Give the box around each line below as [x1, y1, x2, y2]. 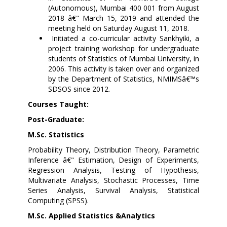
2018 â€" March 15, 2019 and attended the [48, 13, 199, 23]
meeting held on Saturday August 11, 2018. [48, 23, 189, 33]
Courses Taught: [28, 99, 89, 109]
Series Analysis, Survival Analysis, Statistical [28, 185, 199, 195]
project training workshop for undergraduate [48, 43, 199, 53]
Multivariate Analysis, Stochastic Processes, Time [28, 175, 199, 185]
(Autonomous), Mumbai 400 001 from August [48, 3, 199, 13]
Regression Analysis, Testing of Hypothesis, [28, 165, 199, 175]
